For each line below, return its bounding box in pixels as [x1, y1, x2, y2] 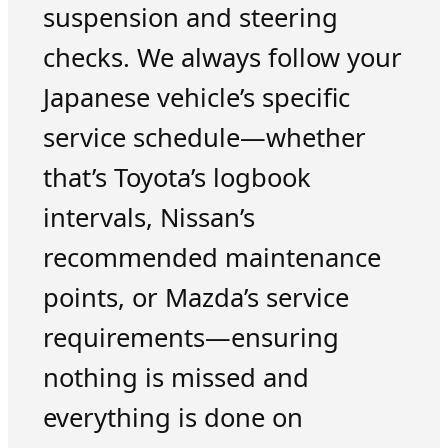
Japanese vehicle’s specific [42, 79, 350, 115]
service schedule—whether [42, 119, 366, 155]
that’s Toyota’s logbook [42, 159, 311, 195]
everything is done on [42, 399, 303, 435]
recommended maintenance [42, 239, 381, 275]
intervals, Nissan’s [42, 199, 255, 235]
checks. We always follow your [42, 39, 402, 75]
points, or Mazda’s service [42, 279, 349, 315]
